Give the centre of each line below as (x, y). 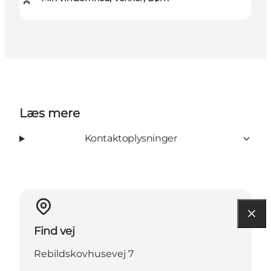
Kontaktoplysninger (131, 139)
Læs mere (50, 113)
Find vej (54, 231)
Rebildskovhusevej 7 (84, 254)
